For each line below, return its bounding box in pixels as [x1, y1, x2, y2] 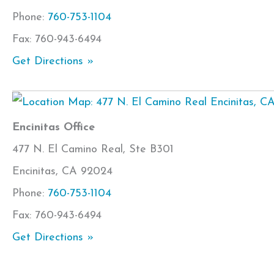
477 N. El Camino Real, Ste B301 [12, 143, 174, 155]
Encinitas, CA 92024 [12, 165, 113, 177]
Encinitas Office [12, 121, 95, 133]
